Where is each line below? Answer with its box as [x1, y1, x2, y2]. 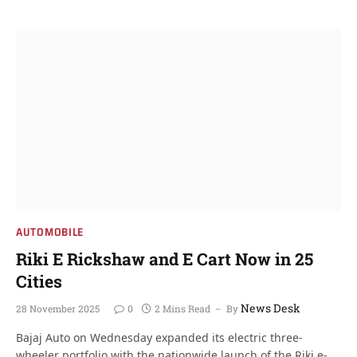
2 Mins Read [155, 301, 210, 315]
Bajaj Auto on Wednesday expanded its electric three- [16, 329, 303, 345]
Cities [16, 269, 62, 292]
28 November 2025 [16, 301, 100, 315]
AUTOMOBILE [16, 222, 84, 241]
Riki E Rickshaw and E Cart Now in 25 [16, 247, 313, 270]
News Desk [241, 300, 300, 316]
